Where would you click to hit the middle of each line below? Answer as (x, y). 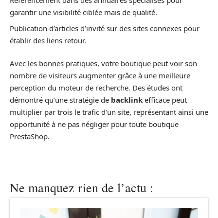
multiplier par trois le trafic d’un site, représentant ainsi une (109, 112)
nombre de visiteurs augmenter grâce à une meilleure (100, 75)
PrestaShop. (30, 136)
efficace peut (165, 100)
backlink (127, 100)
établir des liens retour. (48, 40)
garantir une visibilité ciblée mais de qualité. (83, 12)
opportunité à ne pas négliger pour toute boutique (94, 124)
